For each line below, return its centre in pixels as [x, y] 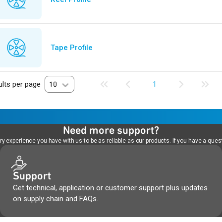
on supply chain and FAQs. [55, 199]
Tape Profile [71, 47]
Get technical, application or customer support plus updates [110, 188]
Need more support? [111, 130]
